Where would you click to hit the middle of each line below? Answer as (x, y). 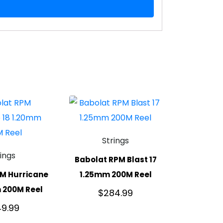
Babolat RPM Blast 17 (115, 159)
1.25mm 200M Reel (115, 174)
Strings (116, 141)
